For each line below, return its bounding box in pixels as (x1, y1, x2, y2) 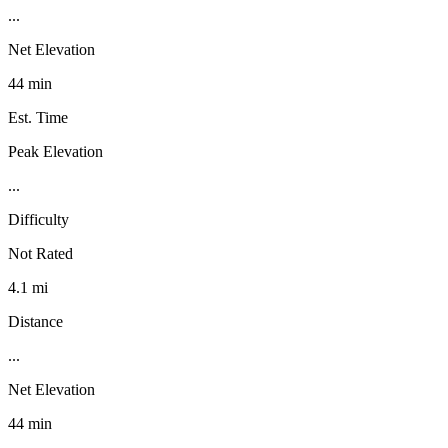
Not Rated (8, 244, 73, 262)
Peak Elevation (8, 142, 103, 160)
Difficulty (8, 210, 69, 228)
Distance (8, 312, 63, 330)
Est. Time (8, 108, 68, 126)
